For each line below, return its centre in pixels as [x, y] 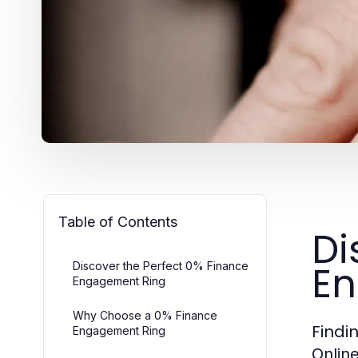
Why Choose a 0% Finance [145, 316]
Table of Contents [118, 222]
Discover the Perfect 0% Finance [161, 266]
